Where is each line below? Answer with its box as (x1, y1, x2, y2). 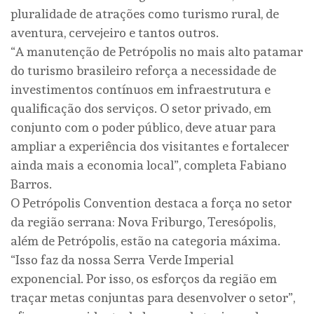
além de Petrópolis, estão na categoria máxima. (11, 233, 280, 248)
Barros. (11, 176, 52, 191)
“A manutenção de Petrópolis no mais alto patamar (11, 43, 303, 59)
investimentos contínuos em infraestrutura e (11, 81, 271, 97)
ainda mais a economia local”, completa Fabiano (11, 157, 287, 172)
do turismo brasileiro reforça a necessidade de (11, 62, 276, 78)
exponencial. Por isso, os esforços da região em (11, 271, 277, 286)
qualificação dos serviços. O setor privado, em (11, 100, 271, 116)
